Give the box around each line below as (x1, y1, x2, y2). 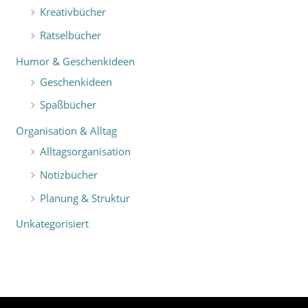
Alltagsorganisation (40, 144, 131, 159)
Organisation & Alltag (16, 124, 118, 138)
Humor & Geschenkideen (16, 54, 135, 68)
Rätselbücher (40, 27, 102, 42)
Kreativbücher (40, 5, 107, 19)
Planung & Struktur (40, 190, 131, 205)
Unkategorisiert (16, 217, 89, 231)
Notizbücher (40, 167, 98, 181)
